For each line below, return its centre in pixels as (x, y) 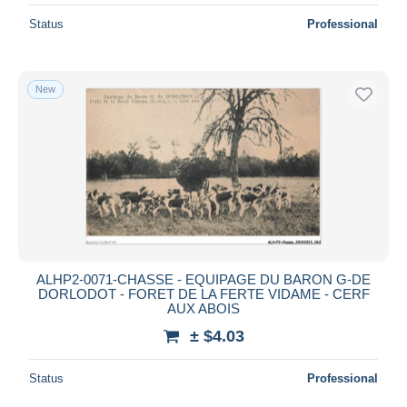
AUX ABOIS (203, 308)
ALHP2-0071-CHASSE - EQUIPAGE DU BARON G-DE (203, 279)
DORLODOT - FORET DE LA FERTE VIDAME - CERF (203, 293)
